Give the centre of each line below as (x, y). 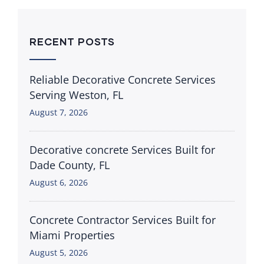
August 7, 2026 (59, 112)
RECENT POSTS (72, 41)
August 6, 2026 (59, 182)
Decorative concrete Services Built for (122, 149)
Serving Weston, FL (76, 95)
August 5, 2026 (59, 252)
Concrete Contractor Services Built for (123, 220)
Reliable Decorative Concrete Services (123, 79)
